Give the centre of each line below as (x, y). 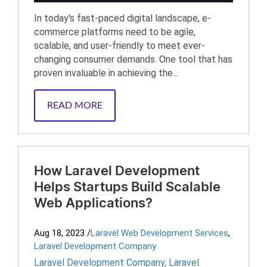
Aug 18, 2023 (59, 233)
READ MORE (75, 105)
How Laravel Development (117, 171)
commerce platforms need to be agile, (115, 32)
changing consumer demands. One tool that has (133, 59)
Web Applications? (93, 203)
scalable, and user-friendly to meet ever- (119, 46)
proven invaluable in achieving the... (106, 73)
